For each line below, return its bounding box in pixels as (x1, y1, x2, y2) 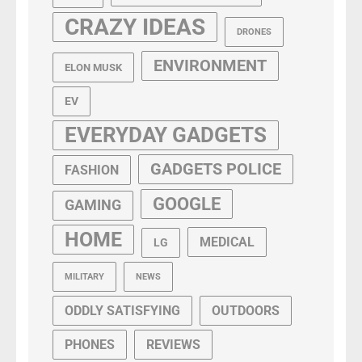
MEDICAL (200, 234, 255, 250)
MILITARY (65, 271, 104, 283)
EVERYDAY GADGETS (65, 123, 267, 148)
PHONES (65, 337, 115, 353)
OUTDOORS (212, 303, 280, 319)
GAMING (65, 197, 121, 214)
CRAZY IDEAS (65, 14, 205, 41)
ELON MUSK (65, 61, 122, 74)
